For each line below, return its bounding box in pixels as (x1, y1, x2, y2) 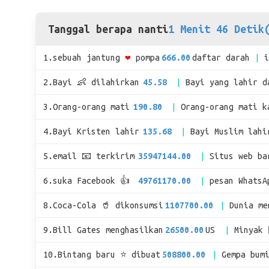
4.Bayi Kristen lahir (43, 127, 139, 136)
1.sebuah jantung (43, 53, 120, 62)
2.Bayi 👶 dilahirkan (43, 77, 139, 87)
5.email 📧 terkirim (43, 151, 134, 161)
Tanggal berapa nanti (48, 23, 168, 35)
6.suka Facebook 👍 (43, 176, 134, 186)
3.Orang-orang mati (43, 102, 130, 112)
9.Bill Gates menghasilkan (43, 225, 163, 235)
